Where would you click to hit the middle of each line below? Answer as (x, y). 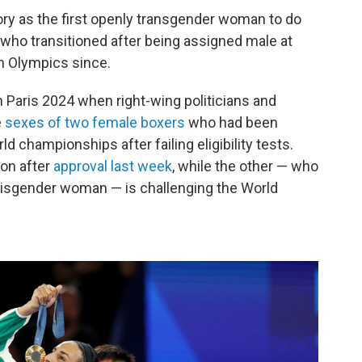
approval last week (113, 166)
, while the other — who (245, 166)
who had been (232, 123)
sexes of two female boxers (95, 123)
